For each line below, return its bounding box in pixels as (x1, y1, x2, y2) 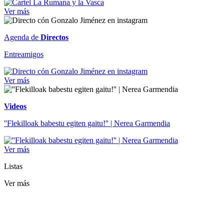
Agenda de (4, 32, 40, 41)
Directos (40, 32, 68, 41)
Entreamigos (4, 49, 43, 58)
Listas (4, 161, 22, 170)
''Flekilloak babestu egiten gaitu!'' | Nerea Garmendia (4, 118, 170, 127)
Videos (4, 101, 26, 110)
